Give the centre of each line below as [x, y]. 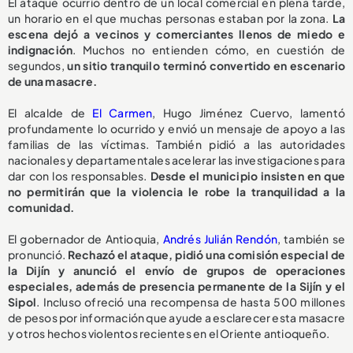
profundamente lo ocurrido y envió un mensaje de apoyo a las [176, 128]
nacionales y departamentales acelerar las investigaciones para [176, 160]
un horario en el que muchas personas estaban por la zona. [170, 18]
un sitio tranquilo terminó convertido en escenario [206, 65]
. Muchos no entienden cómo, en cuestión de [209, 49]
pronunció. [38, 254]
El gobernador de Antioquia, [85, 238]
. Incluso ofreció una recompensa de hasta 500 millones [191, 301]
